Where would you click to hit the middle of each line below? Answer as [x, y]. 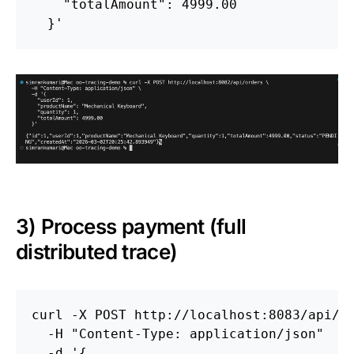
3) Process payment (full [131, 227]
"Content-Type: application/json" [198, 334]
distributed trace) [97, 252]
